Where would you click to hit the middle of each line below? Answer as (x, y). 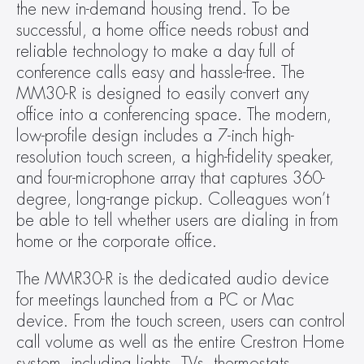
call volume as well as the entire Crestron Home (180, 342)
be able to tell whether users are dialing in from (178, 221)
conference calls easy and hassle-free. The (160, 73)
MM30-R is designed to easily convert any (162, 94)
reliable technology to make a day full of (155, 52)
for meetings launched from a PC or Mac (155, 300)
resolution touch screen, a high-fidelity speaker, (175, 157)
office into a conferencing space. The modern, (174, 115)
